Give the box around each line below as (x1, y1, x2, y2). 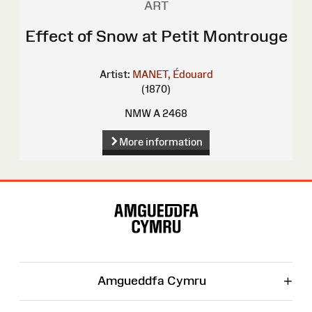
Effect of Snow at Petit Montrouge (24, 26, 288, 46)
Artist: (99, 68, 130, 81)
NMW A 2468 (125, 107, 187, 120)
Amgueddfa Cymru (97, 274, 206, 288)
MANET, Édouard (132, 68, 213, 81)
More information (118, 136, 203, 148)
